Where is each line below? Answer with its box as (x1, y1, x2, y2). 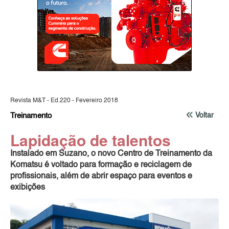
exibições (10, 183, 45, 192)
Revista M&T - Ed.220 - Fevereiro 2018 (10, 97, 118, 104)
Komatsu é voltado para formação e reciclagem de (10, 161, 192, 169)
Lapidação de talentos (10, 128, 171, 151)
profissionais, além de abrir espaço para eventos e (10, 172, 192, 180)
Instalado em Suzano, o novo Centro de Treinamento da (10, 149, 212, 158)
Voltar (195, 111, 214, 119)
